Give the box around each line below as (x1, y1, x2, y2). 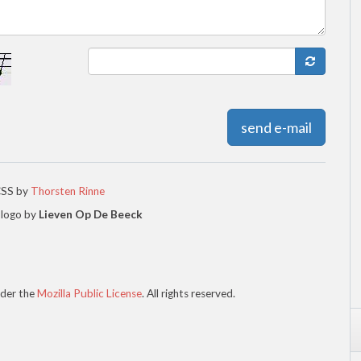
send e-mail (241, 118, 312, 137)
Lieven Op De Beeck (39, 208, 143, 222)
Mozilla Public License (37, 287, 142, 301)
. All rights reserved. (142, 287, 235, 301)
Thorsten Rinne (30, 185, 105, 198)
